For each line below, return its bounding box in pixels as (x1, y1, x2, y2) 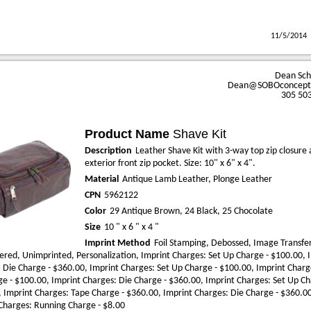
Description (85, 146, 132, 156)
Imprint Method (85, 238, 151, 249)
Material (85, 174, 119, 185)
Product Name (85, 127, 169, 141)
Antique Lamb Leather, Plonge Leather (122, 174, 272, 185)
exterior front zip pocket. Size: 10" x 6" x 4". (85, 158, 255, 169)
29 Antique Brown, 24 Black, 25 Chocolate (110, 206, 273, 217)
